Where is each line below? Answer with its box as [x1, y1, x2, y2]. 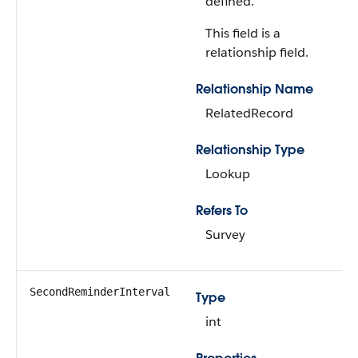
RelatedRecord [205, 105, 293, 121]
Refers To [196, 202, 248, 219]
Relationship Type [196, 141, 304, 158]
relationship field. [205, 44, 308, 61]
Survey [205, 226, 245, 243]
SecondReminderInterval [30, 285, 170, 298]
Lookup [205, 165, 250, 182]
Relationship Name [196, 81, 313, 97]
